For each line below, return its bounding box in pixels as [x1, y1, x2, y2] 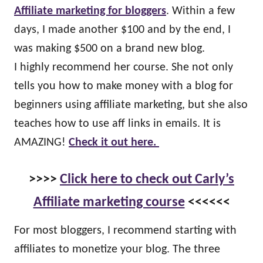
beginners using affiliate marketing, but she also [14, 99, 248, 111]
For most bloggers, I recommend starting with [14, 224, 237, 237]
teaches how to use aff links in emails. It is [14, 117, 221, 130]
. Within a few [166, 5, 235, 17]
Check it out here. [69, 136, 159, 149]
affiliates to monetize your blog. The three [14, 243, 220, 255]
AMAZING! [14, 136, 69, 149]
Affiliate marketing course [33, 195, 185, 210]
